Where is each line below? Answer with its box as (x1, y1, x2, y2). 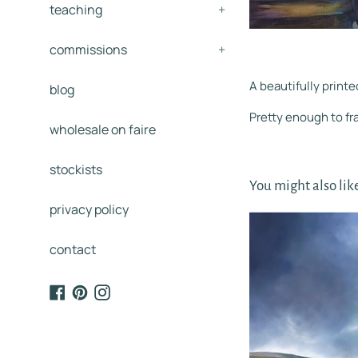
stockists (50, 161, 102, 178)
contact (50, 241, 96, 258)
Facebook (65, 282, 118, 299)
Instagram (109, 282, 165, 299)
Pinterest (87, 282, 139, 299)
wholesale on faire (50, 121, 156, 138)
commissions (50, 41, 127, 58)
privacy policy (50, 201, 129, 218)
